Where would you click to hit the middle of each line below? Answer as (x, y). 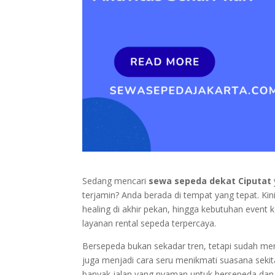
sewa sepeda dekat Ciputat (210, 181)
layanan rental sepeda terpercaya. (149, 223)
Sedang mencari (116, 181)
